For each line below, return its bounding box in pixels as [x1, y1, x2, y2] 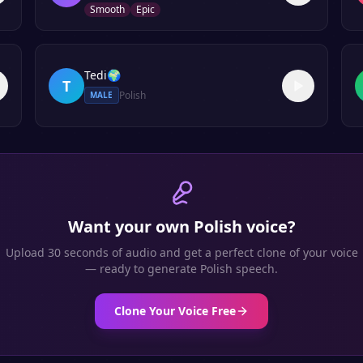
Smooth [89, 2, 125, 16]
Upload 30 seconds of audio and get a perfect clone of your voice [5, 245, 358, 260]
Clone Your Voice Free [114, 303, 236, 318]
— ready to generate [85, 261, 200, 276]
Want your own [67, 216, 194, 237]
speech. [233, 261, 278, 276]
